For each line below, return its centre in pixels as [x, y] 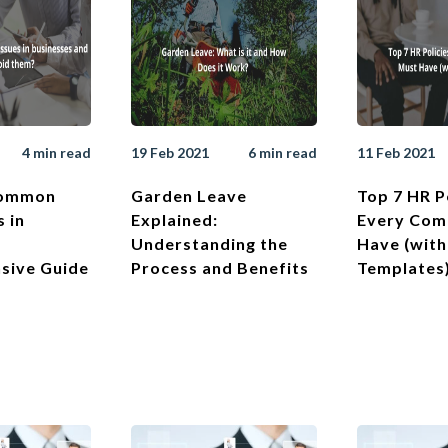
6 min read [282, 153]
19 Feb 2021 [170, 153]
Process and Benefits [220, 268]
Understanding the [209, 244]
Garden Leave [189, 196]
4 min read [56, 153]
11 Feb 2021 [396, 153]
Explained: [174, 220]
